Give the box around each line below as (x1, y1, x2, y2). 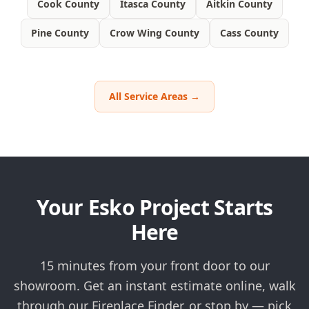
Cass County (219, 26, 279, 40)
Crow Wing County (109, 26, 199, 40)
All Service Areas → (109, 90, 200, 103)
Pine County (30, 26, 89, 40)
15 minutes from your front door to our (39, 257, 270, 275)
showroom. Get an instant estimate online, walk (13, 277, 296, 295)
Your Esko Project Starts (36, 193, 273, 222)
